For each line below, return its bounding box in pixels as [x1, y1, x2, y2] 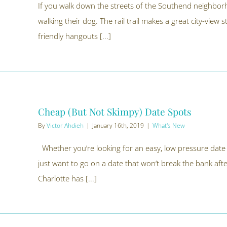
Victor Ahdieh [47, 121, 84, 130]
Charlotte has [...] [38, 173, 97, 183]
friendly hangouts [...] [38, 31, 111, 41]
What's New [153, 121, 185, 130]
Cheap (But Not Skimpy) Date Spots [38, 105, 192, 118]
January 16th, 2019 [92, 121, 144, 130]
